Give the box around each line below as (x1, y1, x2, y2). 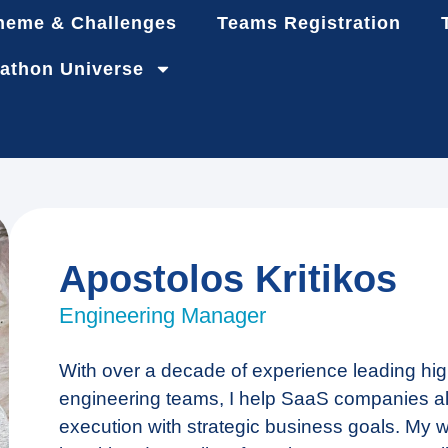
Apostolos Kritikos (58, 257, 397, 301)
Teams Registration (216, 13, 401, 33)
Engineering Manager (58, 303, 266, 329)
